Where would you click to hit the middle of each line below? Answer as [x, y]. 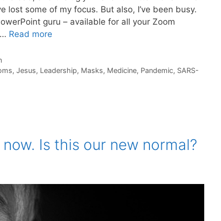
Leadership [58, 70]
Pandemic [157, 70]
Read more [31, 34]
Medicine [122, 70]
